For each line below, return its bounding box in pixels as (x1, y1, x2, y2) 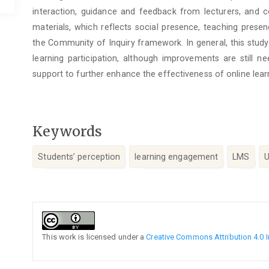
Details (32, 214, 82, 232)
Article (32, 199, 79, 217)
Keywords (32, 122, 103, 140)
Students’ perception (38, 152, 121, 162)
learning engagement (134, 152, 219, 162)
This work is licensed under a (42, 232, 147, 241)
